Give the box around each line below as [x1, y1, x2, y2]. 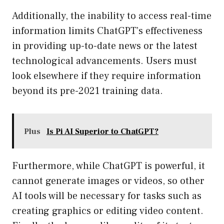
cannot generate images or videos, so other [12, 174, 204, 188]
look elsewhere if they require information [12, 69, 201, 83]
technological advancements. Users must [12, 54, 197, 68]
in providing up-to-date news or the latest [12, 39, 197, 53]
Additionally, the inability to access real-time [12, 9, 211, 23]
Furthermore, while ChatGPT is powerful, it [12, 159, 205, 173]
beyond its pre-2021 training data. [12, 84, 163, 98]
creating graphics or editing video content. [12, 204, 203, 218]
